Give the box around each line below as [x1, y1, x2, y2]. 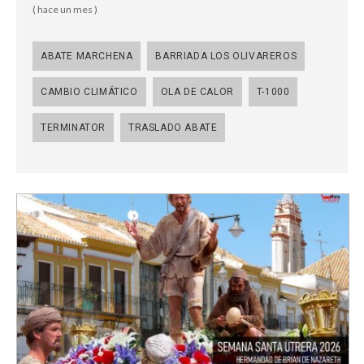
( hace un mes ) [32, 2, 97, 15]
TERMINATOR [41, 121, 106, 133]
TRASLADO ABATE [128, 121, 218, 133]
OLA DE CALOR [160, 85, 234, 97]
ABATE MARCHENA [41, 50, 133, 62]
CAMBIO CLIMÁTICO [41, 85, 138, 97]
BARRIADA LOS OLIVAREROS [155, 50, 297, 62]
